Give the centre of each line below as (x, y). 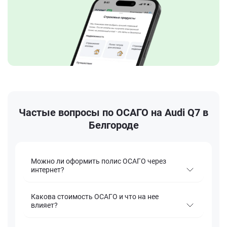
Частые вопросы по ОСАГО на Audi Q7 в (113, 113)
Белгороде (113, 125)
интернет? (48, 170)
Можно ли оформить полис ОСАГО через (99, 161)
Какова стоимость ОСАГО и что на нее (95, 197)
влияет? (44, 205)
